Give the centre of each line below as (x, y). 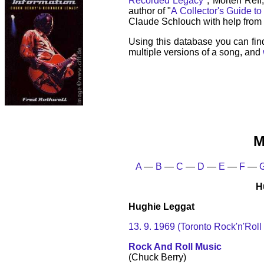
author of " (150, 11)
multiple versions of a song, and (196, 52)
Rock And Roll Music (175, 246)
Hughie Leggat (161, 206)
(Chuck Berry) (157, 257)
